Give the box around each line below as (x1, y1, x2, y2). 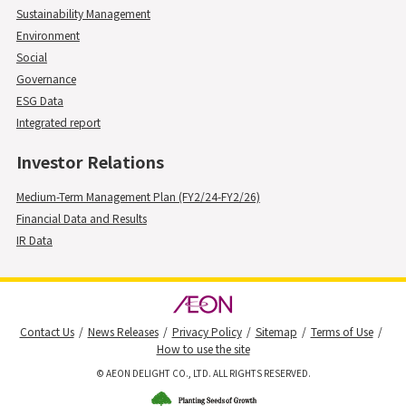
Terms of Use (310, 323, 373, 339)
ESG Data (15, 92, 63, 108)
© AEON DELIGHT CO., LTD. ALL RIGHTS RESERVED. (95, 365, 311, 380)
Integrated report (15, 113, 101, 130)
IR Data (15, 231, 53, 247)
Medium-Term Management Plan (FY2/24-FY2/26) (15, 188, 260, 204)
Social (15, 48, 47, 64)
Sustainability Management (15, 5, 150, 21)
